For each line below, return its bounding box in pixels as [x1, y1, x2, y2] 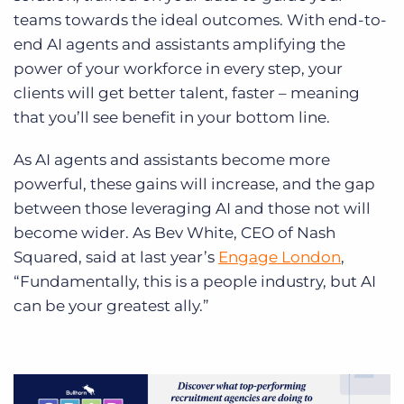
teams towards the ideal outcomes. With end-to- [14, 10, 387, 29]
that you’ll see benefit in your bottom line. [14, 107, 330, 126]
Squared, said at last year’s [14, 247, 218, 266]
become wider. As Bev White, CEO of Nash [14, 223, 335, 242]
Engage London [218, 247, 341, 266]
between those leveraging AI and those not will [14, 198, 371, 217]
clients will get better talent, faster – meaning [14, 83, 360, 102]
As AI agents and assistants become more [14, 150, 330, 169]
